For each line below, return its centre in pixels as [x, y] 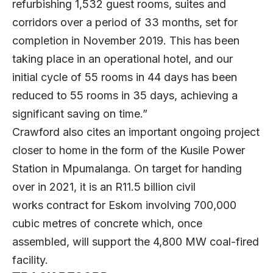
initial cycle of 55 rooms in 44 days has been [125, 77]
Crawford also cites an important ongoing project [136, 132]
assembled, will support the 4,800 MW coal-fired [136, 242]
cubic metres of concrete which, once [107, 224]
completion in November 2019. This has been [126, 41]
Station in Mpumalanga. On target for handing [127, 169]
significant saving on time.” [84, 114]
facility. [35, 260]
